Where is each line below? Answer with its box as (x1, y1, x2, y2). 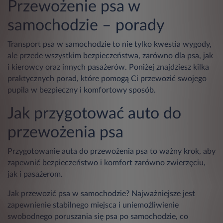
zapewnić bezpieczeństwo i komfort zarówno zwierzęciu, (7, 158, 206, 167)
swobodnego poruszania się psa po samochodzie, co (7, 212, 188, 221)
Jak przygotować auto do (7, 105, 181, 121)
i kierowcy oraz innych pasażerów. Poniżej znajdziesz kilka (7, 63, 209, 71)
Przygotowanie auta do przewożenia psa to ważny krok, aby (7, 147, 216, 155)
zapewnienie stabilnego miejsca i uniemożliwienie (7, 201, 179, 209)
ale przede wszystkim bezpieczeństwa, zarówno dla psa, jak (7, 51, 213, 60)
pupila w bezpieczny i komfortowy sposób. (7, 86, 156, 94)
